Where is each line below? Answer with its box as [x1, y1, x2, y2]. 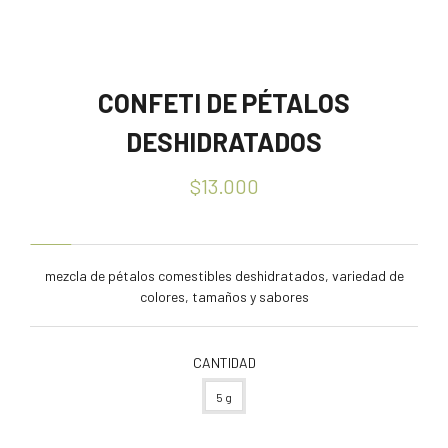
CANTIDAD [192, 354, 256, 371]
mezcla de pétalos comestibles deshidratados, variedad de [44, 267, 404, 284]
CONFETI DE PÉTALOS [98, 87, 350, 118]
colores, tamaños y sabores [139, 288, 309, 305]
